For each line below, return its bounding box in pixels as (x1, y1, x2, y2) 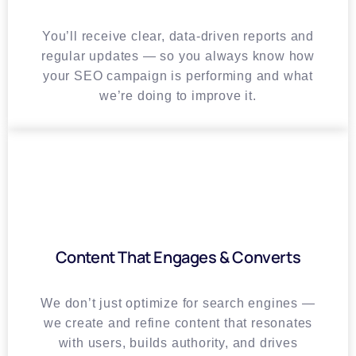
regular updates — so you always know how (41, 48, 315, 63)
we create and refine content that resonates (43, 315, 313, 330)
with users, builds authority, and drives (58, 335, 298, 350)
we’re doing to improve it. (99, 88, 257, 103)
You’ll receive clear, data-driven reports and (42, 29, 314, 43)
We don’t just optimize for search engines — (41, 296, 315, 310)
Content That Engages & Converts (55, 246, 301, 268)
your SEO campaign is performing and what (43, 68, 313, 83)
